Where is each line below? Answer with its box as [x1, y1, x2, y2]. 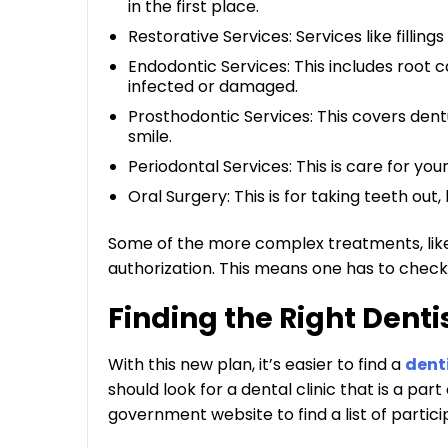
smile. [128, 125, 172, 148]
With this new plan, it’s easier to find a [108, 353, 405, 376]
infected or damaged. [128, 75, 298, 98]
